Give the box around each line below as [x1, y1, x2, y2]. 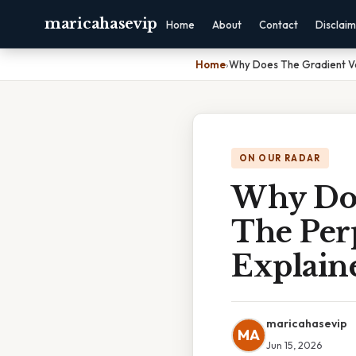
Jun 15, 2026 [266, 339, 322, 351]
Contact [259, 18, 299, 31]
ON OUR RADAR [239, 153, 321, 164]
